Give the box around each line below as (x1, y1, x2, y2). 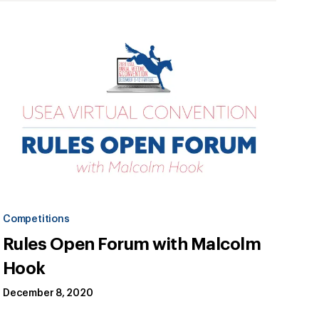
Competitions (3, 214, 70, 225)
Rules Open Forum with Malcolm (3, 236, 261, 253)
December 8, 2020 (3, 288, 93, 299)
